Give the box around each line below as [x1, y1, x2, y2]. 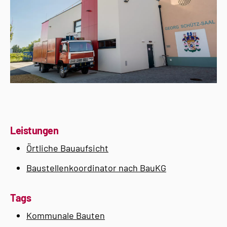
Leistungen [10, 124, 58, 136]
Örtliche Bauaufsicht [26, 142, 108, 154]
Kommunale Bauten [26, 210, 105, 221]
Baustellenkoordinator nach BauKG [26, 162, 166, 173]
